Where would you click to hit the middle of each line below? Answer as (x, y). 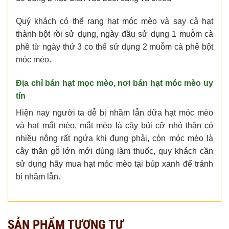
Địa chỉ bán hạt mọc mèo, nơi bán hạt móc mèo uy (114, 83)
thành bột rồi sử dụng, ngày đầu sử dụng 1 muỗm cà (114, 34)
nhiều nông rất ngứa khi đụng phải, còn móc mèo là (114, 139)
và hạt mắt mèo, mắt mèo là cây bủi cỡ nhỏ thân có (114, 126)
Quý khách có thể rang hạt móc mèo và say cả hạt (114, 21)
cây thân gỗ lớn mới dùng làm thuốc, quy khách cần (114, 151)
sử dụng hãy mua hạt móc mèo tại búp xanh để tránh (114, 164)
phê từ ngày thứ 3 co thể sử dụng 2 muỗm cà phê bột (114, 47)
